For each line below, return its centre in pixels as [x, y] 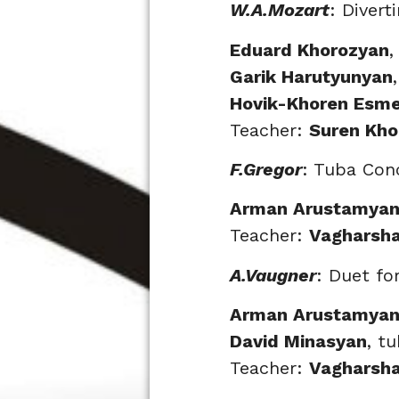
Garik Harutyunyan [311, 76]
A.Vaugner [273, 275]
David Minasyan [298, 342]
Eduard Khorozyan [309, 49]
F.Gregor [266, 169]
